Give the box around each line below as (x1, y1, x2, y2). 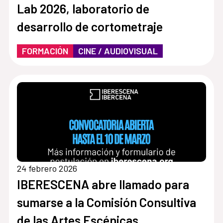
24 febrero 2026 (16, 163, 77, 174)
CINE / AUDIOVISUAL (78, 45, 158, 56)
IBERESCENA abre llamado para (16, 177, 189, 192)
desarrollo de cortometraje (16, 18, 163, 34)
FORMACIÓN (21, 45, 68, 56)
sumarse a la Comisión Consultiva (16, 195, 196, 210)
